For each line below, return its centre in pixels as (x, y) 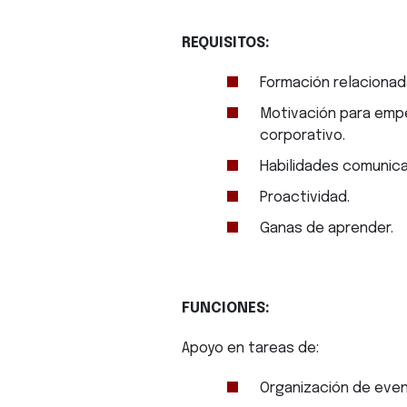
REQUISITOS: (226, 43)
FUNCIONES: (226, 308)
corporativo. (303, 136)
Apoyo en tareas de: (250, 348)
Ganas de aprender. (327, 228)
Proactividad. (305, 198)
